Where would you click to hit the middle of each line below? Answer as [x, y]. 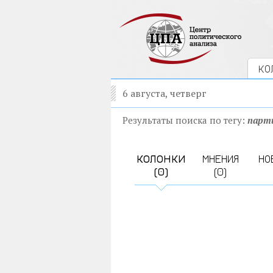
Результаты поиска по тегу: [185, 120]
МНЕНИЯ [220, 159]
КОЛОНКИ [161, 159]
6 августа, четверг [165, 93]
